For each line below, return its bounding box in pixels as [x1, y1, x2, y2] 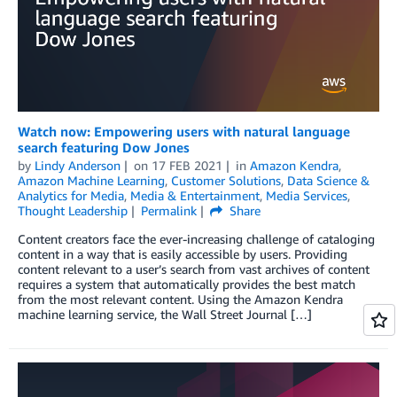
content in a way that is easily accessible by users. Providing [18, 245, 347, 261]
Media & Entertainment [130, 187, 260, 203]
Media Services [266, 187, 347, 203]
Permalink [140, 202, 197, 218]
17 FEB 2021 [151, 157, 222, 173]
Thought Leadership [18, 202, 128, 218]
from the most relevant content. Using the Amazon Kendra [18, 291, 343, 307]
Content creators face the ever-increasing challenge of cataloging [18, 230, 375, 246]
